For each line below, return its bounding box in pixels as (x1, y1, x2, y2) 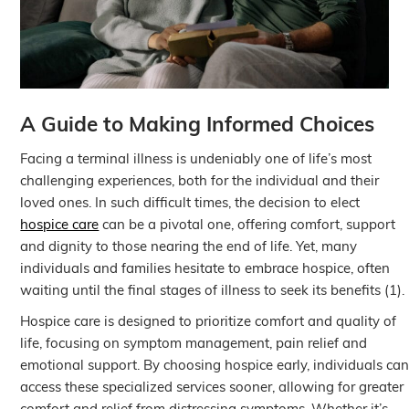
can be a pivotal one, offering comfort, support (99, 218, 396, 233)
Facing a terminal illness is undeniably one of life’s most (20, 152, 372, 167)
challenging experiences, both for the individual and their (20, 174, 380, 189)
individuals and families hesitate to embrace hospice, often (20, 262, 391, 277)
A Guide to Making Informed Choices (20, 116, 375, 138)
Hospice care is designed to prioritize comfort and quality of (20, 315, 397, 330)
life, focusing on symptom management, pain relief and (20, 337, 368, 351)
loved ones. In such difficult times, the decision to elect (20, 196, 361, 211)
